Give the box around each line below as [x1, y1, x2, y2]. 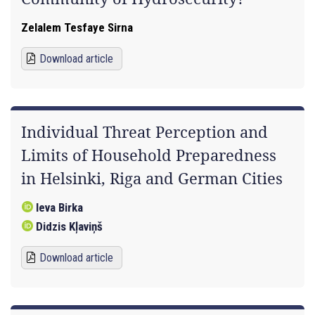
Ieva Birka [36, 200, 83, 214]
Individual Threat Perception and [21, 122, 268, 143]
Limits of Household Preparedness [21, 145, 276, 166]
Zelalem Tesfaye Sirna [21, 20, 133, 34]
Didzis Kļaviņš [36, 219, 103, 233]
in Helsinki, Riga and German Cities [21, 168, 283, 189]
